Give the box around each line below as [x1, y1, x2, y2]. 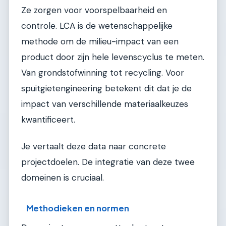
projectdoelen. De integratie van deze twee [21, 156, 195, 168]
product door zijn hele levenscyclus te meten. [21, 51, 204, 63]
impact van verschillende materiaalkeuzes [21, 98, 188, 109]
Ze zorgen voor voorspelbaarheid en [21, 4, 167, 16]
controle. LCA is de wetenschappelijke [21, 20, 173, 31]
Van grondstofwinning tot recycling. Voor [21, 67, 184, 78]
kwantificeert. [21, 114, 75, 125]
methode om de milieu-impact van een [21, 35, 179, 47]
